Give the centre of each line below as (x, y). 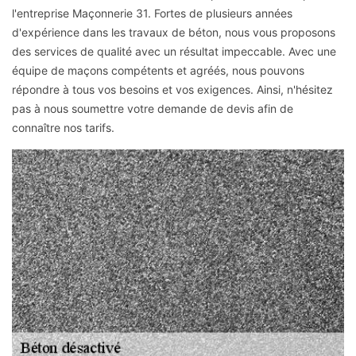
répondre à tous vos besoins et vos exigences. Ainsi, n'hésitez (172, 89)
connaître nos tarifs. (63, 127)
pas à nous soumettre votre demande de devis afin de (153, 108)
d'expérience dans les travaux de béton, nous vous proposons (174, 32)
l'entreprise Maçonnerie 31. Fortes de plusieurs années (152, 13)
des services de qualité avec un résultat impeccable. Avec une (174, 51)
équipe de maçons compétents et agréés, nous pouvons (158, 70)
